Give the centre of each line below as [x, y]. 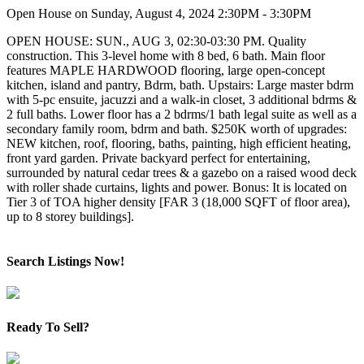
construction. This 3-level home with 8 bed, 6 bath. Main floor [166, 55]
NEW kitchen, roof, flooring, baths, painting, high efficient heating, [179, 143]
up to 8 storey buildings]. [70, 216]
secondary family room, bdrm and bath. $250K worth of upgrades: [177, 128]
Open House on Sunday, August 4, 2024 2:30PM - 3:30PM [159, 13]
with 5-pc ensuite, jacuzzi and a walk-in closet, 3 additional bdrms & [182, 99]
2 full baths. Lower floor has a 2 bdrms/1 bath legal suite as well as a [182, 114]
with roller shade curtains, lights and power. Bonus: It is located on [177, 187]
